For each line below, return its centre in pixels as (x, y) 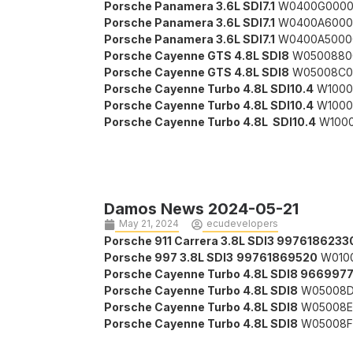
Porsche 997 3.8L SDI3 (169, 258)
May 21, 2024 (149, 224)
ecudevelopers (242, 224)
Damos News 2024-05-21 (201, 209)
